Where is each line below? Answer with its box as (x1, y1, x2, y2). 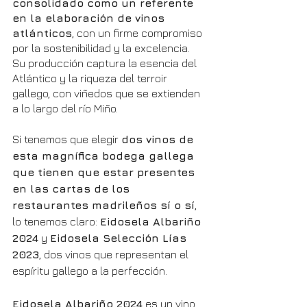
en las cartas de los (12, 182, 133, 195)
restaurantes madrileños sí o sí (12, 199, 195, 212)
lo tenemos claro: (12, 215, 100, 228)
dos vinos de (121, 133, 197, 146)
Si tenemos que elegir (12, 133, 121, 146)
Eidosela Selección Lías (50, 232, 190, 245)
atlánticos (12, 27, 72, 40)
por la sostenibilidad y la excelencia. (12, 42, 193, 55)
